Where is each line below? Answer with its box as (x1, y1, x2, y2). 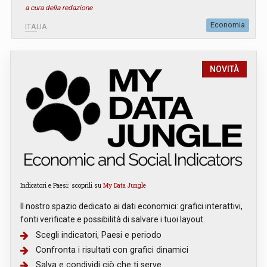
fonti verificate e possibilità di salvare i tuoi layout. (20, 215, 205, 225)
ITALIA (25, 23, 47, 32)
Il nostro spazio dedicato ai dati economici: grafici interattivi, (20, 201, 243, 212)
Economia (210, 21, 245, 30)
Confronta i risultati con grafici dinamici (36, 245, 188, 255)
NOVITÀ (210, 64, 239, 74)
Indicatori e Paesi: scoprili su (20, 181, 103, 190)
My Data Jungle (103, 181, 146, 190)
